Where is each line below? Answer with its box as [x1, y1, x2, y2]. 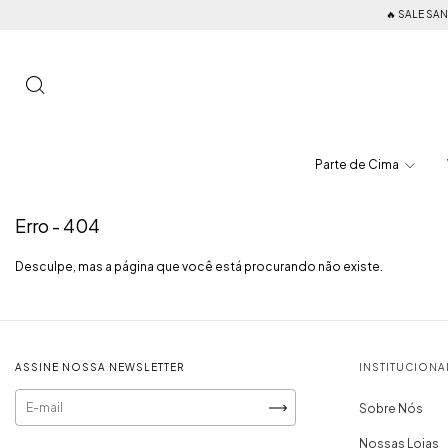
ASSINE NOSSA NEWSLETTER [15, 361, 184, 373]
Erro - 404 [15, 214, 100, 237]
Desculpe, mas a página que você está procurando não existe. [15, 259, 383, 274]
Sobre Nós [359, 401, 424, 416]
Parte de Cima [314, 157, 401, 172]
